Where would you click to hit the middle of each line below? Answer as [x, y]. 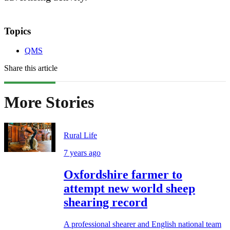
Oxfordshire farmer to [123, 175]
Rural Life [80, 136]
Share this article [31, 68]
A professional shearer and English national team [142, 224]
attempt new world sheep [129, 189]
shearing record [106, 203]
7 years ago [82, 153]
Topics [17, 31]
